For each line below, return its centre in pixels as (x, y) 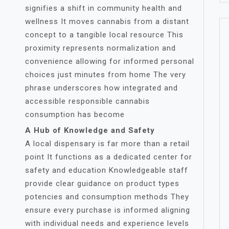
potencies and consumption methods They (107, 197)
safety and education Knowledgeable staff (107, 170)
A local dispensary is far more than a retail (107, 144)
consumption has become (75, 114)
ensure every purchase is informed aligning (108, 210)
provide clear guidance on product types (102, 184)
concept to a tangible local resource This (104, 35)
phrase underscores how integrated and (101, 88)
